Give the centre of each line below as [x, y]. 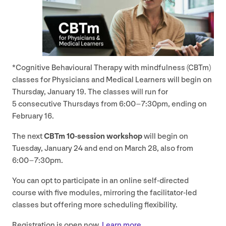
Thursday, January [44, 92]
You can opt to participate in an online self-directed [100, 181]
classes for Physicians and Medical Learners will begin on [112, 80]
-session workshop [108, 136]
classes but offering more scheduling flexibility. [96, 205]
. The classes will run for [126, 92]
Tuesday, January [43, 148]
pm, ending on [182, 104]
